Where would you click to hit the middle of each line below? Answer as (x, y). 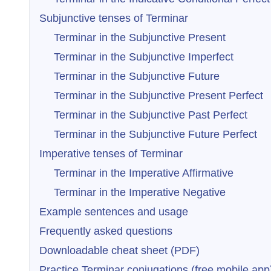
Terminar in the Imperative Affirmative (144, 173)
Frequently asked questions (106, 231)
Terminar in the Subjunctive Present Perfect (158, 96)
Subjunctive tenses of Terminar (114, 18)
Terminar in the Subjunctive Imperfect (144, 57)
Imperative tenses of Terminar (111, 154)
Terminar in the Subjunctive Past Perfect (151, 115)
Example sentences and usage (114, 212)
